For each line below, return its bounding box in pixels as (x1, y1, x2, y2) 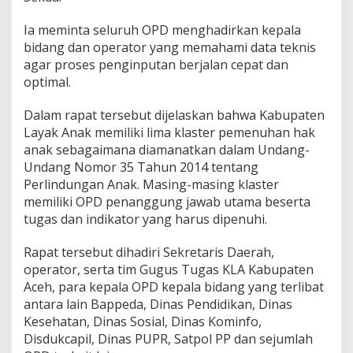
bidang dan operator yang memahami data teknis (24, 38, 316, 56)
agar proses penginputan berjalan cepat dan (24, 55, 288, 73)
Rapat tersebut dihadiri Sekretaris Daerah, (24, 243, 274, 261)
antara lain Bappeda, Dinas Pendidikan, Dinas (24, 295, 292, 313)
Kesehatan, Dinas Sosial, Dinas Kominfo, (24, 312, 262, 330)
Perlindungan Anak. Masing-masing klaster (24, 175, 279, 193)
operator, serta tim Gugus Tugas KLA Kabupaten (24, 260, 314, 278)
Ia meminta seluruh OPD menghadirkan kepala (24, 20, 301, 39)
